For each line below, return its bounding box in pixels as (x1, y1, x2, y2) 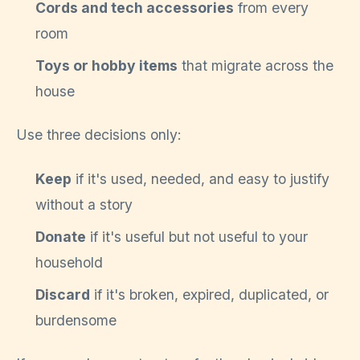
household (35, 253, 103, 271)
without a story (35, 195, 133, 213)
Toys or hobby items (35, 56, 178, 74)
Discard (35, 285, 90, 303)
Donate (35, 227, 86, 245)
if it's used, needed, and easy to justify (72, 170, 329, 187)
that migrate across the (178, 56, 333, 74)
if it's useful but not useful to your (86, 227, 308, 245)
